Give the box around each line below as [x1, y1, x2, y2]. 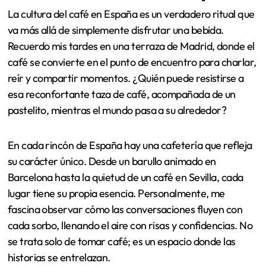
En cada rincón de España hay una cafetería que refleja [7, 138, 252, 153]
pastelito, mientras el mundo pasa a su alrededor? [7, 103, 227, 118]
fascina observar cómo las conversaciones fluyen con [7, 202, 243, 217]
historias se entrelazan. [7, 251, 110, 265]
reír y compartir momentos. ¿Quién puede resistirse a [7, 71, 244, 85]
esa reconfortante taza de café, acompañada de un [7, 87, 236, 102]
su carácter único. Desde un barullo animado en [7, 154, 216, 169]
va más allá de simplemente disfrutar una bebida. [7, 23, 224, 37]
